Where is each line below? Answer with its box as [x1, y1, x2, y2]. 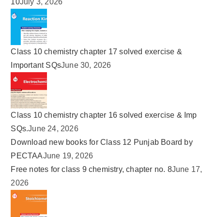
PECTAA [11, 152, 43, 160]
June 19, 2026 [43, 152, 93, 160]
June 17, [171, 165, 202, 174]
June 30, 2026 [61, 61, 111, 70]
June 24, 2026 [28, 124, 78, 133]
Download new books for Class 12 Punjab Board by [11, 138, 193, 147]
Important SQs [11, 61, 62, 70]
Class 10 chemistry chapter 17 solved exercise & [11, 47, 182, 56]
